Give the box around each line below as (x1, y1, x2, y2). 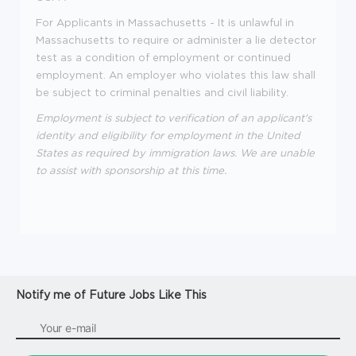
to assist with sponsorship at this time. (36, 164, 226, 176)
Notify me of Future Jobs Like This (16, 288, 207, 300)
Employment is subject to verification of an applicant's (36, 111, 311, 123)
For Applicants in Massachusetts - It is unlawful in (36, 16, 294, 28)
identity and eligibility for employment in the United (36, 129, 300, 141)
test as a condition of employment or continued (36, 51, 291, 63)
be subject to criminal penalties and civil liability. (36, 86, 288, 98)
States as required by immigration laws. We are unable (36, 146, 315, 158)
